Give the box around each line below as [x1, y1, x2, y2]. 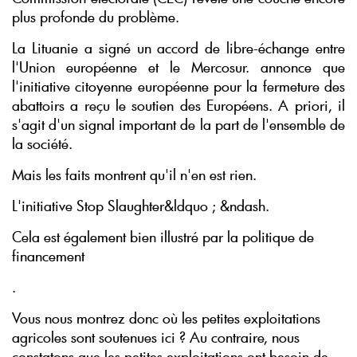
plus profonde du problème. [12, 7, 179, 27]
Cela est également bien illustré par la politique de [12, 227, 314, 247]
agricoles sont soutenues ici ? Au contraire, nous [12, 328, 300, 347]
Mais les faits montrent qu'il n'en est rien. [12, 165, 257, 185]
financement [12, 246, 84, 266]
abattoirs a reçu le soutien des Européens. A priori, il [12, 96, 345, 116]
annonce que [261, 57, 345, 77]
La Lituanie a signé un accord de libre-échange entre [12, 38, 345, 58]
